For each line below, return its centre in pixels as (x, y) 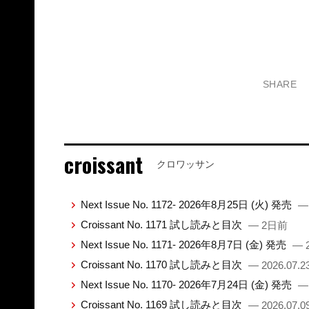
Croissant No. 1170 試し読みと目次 (162, 265)
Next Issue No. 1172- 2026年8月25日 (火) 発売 (187, 205)
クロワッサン (185, 164)
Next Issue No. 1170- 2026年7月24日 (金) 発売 (187, 285)
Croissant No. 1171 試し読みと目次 (162, 225)
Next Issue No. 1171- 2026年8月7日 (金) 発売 (185, 245)
